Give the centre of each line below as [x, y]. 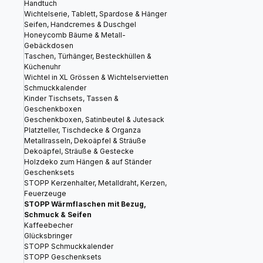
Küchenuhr [42, 67]
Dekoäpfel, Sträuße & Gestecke [79, 151]
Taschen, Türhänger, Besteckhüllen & [88, 56]
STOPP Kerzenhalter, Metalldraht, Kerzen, [95, 183]
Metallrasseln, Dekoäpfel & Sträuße [85, 141]
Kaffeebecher [48, 225]
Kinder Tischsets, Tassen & [71, 98]
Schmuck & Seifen [58, 215]
